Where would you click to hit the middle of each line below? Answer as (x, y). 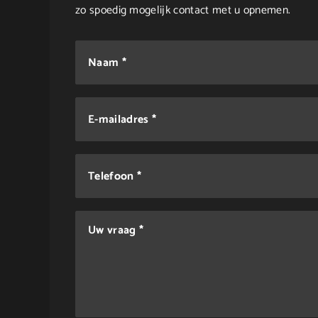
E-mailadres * (122, 120)
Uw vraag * (116, 231)
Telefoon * (115, 177)
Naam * (107, 64)
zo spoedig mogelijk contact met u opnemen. (183, 11)
